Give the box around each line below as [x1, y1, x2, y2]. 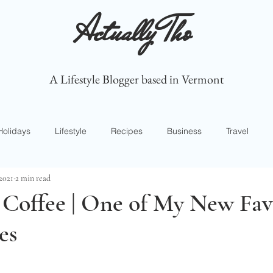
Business [167, 125, 202, 136]
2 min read [15, 172, 51, 183]
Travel [226, 125, 249, 136]
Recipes [111, 125, 143, 136]
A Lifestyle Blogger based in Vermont [49, 71, 224, 87]
